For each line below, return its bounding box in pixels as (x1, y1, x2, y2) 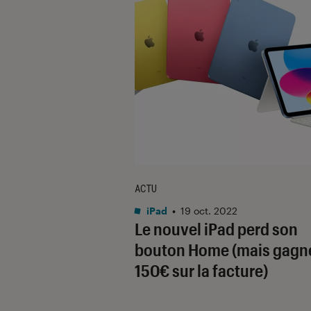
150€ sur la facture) (135, 260, 268, 280)
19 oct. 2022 (180, 204, 237, 217)
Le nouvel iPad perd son (135, 218, 298, 239)
